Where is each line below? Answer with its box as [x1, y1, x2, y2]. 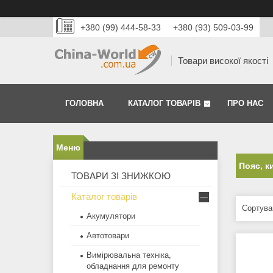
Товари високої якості [178, 55, 268, 66]
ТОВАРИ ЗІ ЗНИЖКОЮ [71, 171, 171, 182]
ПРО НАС [227, 99, 263, 108]
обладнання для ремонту [87, 261, 179, 271]
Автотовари [87, 231, 129, 241]
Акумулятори [87, 211, 135, 221]
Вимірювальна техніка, [87, 250, 171, 260]
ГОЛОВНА [65, 99, 104, 108]
